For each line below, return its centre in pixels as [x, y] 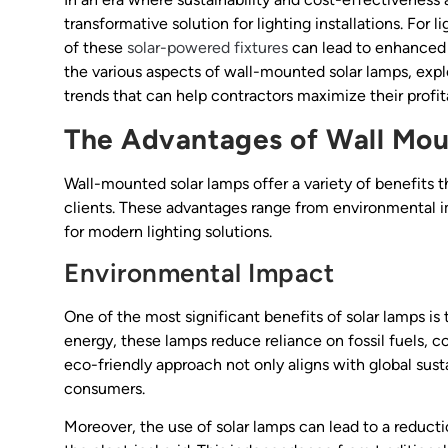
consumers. [104, 389]
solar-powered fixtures [207, 48]
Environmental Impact [199, 273]
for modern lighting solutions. [168, 231]
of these [95, 48]
